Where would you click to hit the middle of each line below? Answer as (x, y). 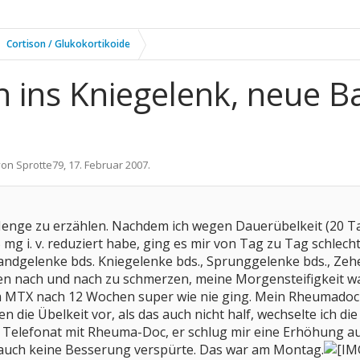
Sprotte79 (40, 165)
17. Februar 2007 (108, 165)
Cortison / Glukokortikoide (68, 44)
